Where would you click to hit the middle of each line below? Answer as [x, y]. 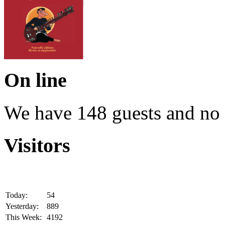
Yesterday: [22, 206]
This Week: [24, 217]
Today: [17, 195]
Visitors [37, 145]
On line [35, 80]
